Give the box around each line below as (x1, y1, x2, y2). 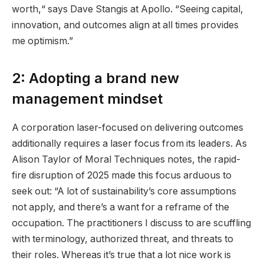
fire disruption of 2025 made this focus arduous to (12, 170, 232, 181)
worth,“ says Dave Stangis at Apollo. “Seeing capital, (12, 4, 243, 15)
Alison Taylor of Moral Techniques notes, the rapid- (12, 154, 240, 166)
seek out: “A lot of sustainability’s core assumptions (12, 186, 236, 197)
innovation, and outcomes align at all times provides (12, 19, 239, 31)
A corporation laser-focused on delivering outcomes (12, 122, 243, 134)
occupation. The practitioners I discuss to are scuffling (12, 217, 251, 229)
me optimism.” (12, 35, 75, 47)
